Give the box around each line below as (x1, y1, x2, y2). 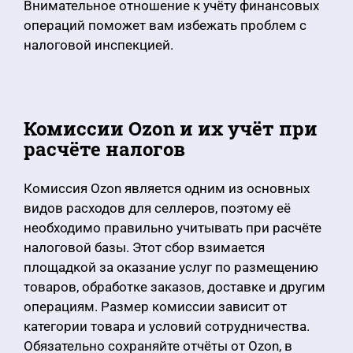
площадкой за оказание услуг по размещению (24, 259, 318, 275)
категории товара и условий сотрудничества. (24, 318, 310, 334)
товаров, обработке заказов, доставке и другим (24, 279, 325, 295)
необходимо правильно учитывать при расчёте (24, 220, 321, 236)
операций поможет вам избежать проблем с (24, 17, 307, 33)
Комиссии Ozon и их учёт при (24, 116, 318, 141)
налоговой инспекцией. (24, 37, 173, 53)
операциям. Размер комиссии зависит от (24, 299, 287, 314)
